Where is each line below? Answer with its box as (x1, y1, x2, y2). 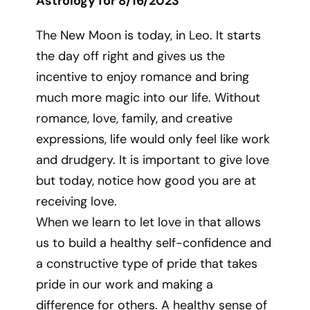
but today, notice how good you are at (36, 172, 257, 189)
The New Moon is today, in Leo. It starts (36, 27, 262, 44)
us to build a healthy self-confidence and (36, 235, 272, 251)
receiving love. (36, 193, 118, 210)
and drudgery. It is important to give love (36, 152, 270, 168)
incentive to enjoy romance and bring (36, 69, 250, 85)
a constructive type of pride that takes (36, 255, 258, 272)
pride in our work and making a (36, 276, 214, 293)
